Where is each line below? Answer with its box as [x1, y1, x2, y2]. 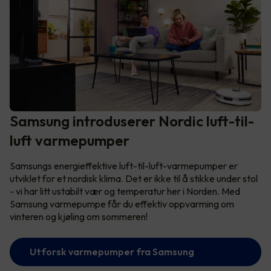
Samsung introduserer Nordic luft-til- [10, 111, 254, 130]
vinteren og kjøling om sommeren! [10, 210, 149, 223]
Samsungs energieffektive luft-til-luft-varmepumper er [10, 159, 238, 172]
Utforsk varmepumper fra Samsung [30, 245, 194, 258]
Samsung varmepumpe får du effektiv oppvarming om [10, 197, 234, 210]
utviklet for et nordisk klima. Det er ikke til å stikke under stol [10, 172, 258, 184]
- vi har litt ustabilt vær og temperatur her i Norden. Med [10, 184, 240, 197]
